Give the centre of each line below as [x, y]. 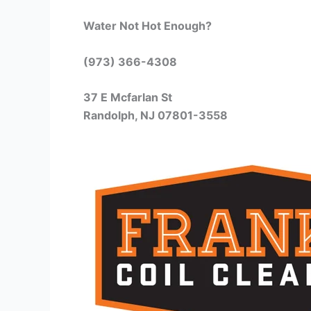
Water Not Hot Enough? [148, 25]
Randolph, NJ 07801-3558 [155, 116]
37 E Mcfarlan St [128, 98]
